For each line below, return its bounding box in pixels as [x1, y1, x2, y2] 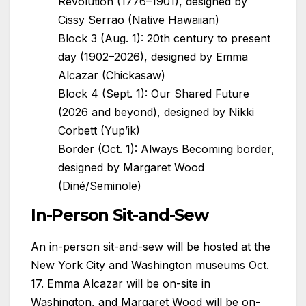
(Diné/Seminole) [58, 179, 141, 193]
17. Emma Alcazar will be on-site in [31, 277, 210, 290]
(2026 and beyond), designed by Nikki [58, 105, 254, 120]
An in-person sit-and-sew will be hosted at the [31, 240, 270, 253]
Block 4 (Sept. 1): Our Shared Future [58, 87, 249, 101]
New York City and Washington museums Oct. [31, 258, 269, 272]
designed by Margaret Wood [58, 161, 204, 175]
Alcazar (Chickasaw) [58, 68, 165, 83]
